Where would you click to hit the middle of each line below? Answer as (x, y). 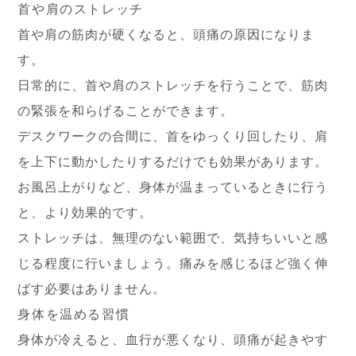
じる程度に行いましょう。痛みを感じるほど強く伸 (173, 263)
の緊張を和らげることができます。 (126, 111)
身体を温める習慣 (74, 314)
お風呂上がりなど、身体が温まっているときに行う (173, 187)
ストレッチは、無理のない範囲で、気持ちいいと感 (173, 238)
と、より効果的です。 (85, 213)
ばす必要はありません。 (92, 289)
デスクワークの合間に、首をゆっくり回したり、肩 (173, 136)
